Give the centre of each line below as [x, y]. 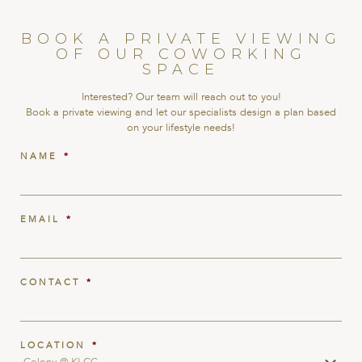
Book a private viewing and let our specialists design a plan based [181, 112]
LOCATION [53, 345]
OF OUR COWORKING [181, 54]
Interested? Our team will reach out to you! [181, 97]
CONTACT [50, 282]
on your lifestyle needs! [181, 127]
